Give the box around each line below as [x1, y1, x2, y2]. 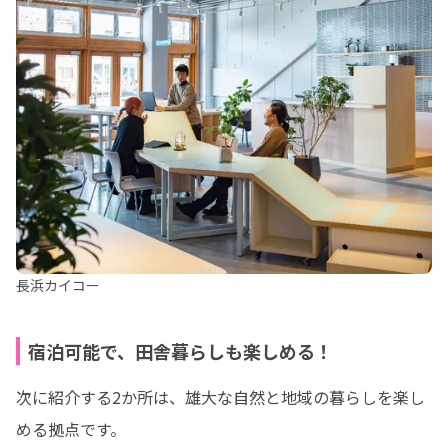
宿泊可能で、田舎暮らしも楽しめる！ [28, 338, 333, 364]
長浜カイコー [16, 275, 100, 295]
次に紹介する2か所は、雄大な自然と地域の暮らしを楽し [16, 385, 425, 409]
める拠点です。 [16, 417, 126, 441]
